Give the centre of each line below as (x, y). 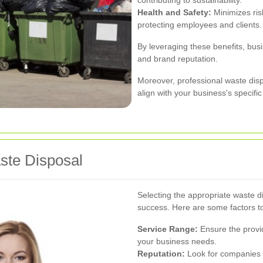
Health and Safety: (174, 12)
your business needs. (177, 241)
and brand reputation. (178, 59)
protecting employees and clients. (200, 25)
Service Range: (168, 229)
